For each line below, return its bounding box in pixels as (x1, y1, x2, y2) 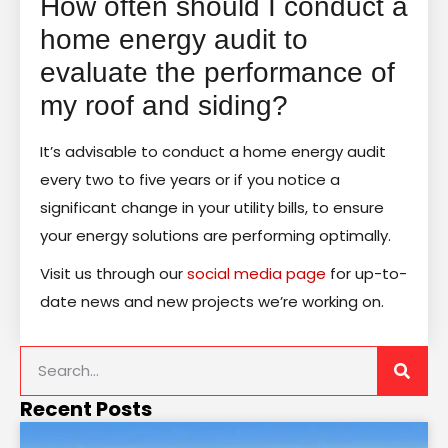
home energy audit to (40, 23, 308, 55)
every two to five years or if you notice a (40, 168, 340, 190)
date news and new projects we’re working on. (40, 290, 384, 312)
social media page (187, 262, 326, 284)
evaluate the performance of (40, 56, 395, 88)
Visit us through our (40, 262, 187, 284)
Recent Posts (20, 394, 152, 423)
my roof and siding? (40, 89, 288, 121)
